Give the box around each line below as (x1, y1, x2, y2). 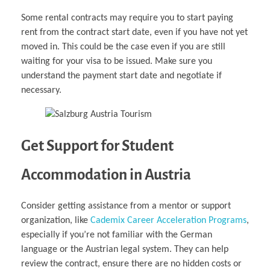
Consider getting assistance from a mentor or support (21, 201, 231, 212)
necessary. (21, 86, 61, 96)
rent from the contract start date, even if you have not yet (21, 28, 248, 38)
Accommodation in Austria (21, 166, 191, 183)
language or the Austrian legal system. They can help (21, 245, 228, 255)
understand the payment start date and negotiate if (21, 71, 222, 81)
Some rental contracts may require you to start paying (21, 13, 233, 24)
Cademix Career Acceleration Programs (90, 216, 246, 226)
